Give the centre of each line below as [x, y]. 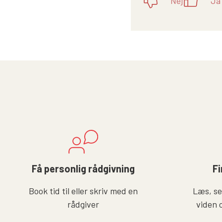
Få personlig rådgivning [83, 168]
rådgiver [83, 204]
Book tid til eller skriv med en [83, 191]
